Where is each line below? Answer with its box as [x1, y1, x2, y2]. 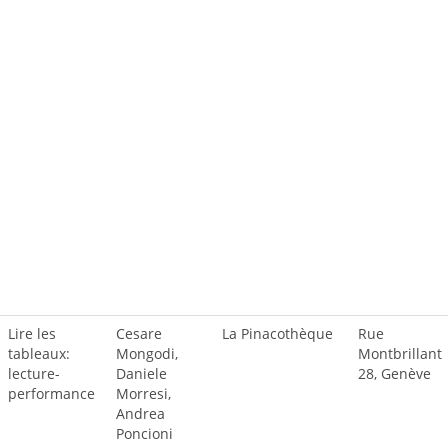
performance [8, 384, 95, 403]
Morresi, [116, 384, 171, 403]
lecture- [8, 364, 60, 383]
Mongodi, [116, 344, 178, 363]
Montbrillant [358, 344, 442, 363]
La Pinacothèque [222, 324, 333, 343]
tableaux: [8, 344, 70, 363]
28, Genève [358, 364, 431, 383]
